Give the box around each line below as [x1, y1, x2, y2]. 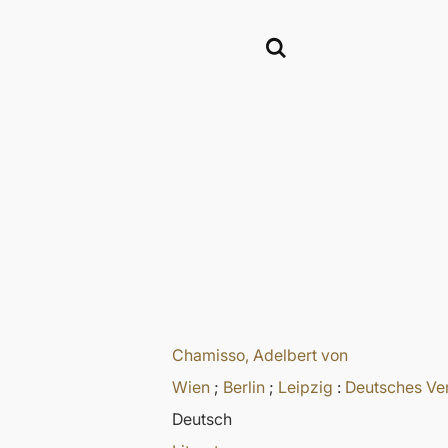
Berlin [223, 377, 265, 398]
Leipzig [278, 377, 333, 398]
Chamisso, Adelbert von [172, 345, 348, 366]
